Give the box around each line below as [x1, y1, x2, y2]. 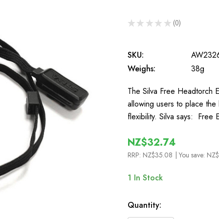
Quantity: [128, 199, 161, 211]
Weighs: [128, 63, 155, 74]
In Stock [131, 172, 163, 183]
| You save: [175, 150, 207, 160]
